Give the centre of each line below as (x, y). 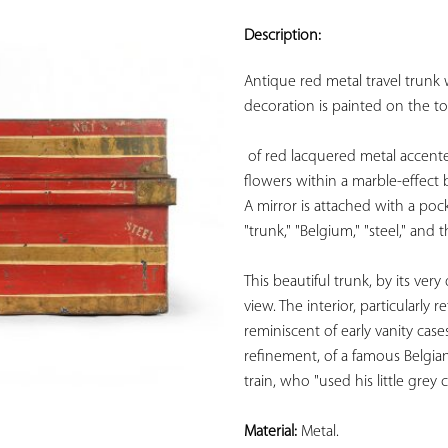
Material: (270, 432)
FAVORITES (147, 54)
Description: (282, 36)
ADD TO (147, 10)
